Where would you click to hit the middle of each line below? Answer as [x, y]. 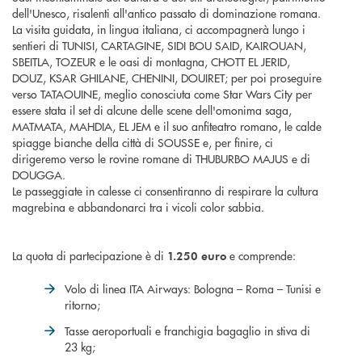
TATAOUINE [69, 94]
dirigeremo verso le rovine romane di [104, 159]
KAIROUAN [274, 46]
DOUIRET [203, 78]
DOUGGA [37, 175]
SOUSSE [177, 143]
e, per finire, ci [236, 143]
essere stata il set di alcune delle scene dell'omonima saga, [152, 110]
